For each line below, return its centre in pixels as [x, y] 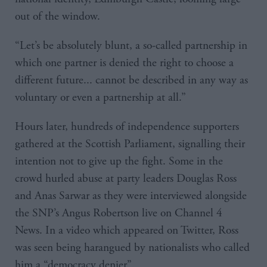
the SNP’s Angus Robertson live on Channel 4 [119, 213]
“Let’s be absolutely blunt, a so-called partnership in [131, 45]
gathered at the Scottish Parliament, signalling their [130, 144]
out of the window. [60, 16]
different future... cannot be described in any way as [131, 80]
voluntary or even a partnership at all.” [100, 97]
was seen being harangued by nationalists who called [132, 247]
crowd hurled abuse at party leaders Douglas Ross [126, 178]
